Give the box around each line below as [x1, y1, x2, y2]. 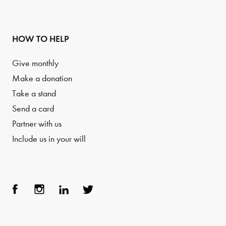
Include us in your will [12, 134, 86, 144]
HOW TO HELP [12, 33, 69, 44]
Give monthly [12, 58, 59, 69]
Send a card [12, 103, 54, 114]
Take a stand [12, 88, 56, 99]
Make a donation [12, 73, 72, 84]
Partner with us [12, 119, 62, 129]
